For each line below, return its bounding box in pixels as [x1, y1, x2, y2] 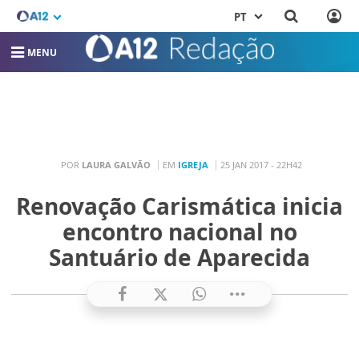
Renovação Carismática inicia [16, 191, 343, 221]
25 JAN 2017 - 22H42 [220, 158, 302, 171]
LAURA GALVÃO [82, 158, 151, 171]
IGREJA [178, 158, 208, 171]
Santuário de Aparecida [49, 242, 310, 272]
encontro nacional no [62, 216, 297, 247]
